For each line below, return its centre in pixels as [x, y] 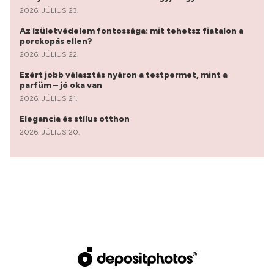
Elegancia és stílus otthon [76, 119]
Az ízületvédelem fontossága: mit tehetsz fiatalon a [131, 31]
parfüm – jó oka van [62, 86]
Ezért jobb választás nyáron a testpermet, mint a [124, 75]
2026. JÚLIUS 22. [49, 55]
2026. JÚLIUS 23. [49, 11]
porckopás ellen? [57, 42]
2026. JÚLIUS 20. [50, 132]
